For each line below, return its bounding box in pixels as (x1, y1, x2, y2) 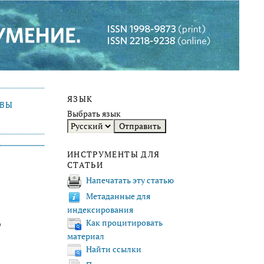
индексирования (67, 204, 133, 215)
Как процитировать (86, 217, 163, 229)
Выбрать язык (67, 108, 121, 120)
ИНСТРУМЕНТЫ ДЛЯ (67, 149, 160, 160)
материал (67, 230, 104, 242)
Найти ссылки (86, 244, 141, 255)
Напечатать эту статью (86, 175, 174, 186)
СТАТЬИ (67, 160, 104, 171)
